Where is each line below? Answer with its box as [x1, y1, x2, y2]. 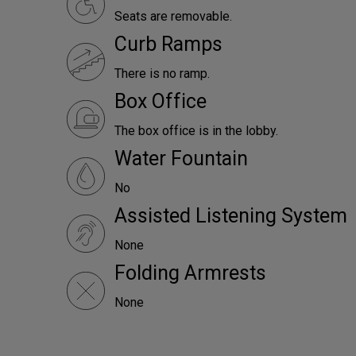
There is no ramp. [114, 66, 210, 81]
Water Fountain [114, 147, 248, 170]
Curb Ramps [114, 33, 222, 56]
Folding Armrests [114, 261, 266, 284]
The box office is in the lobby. [114, 123, 278, 138]
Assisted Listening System [114, 204, 347, 227]
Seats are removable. [114, 9, 232, 24]
